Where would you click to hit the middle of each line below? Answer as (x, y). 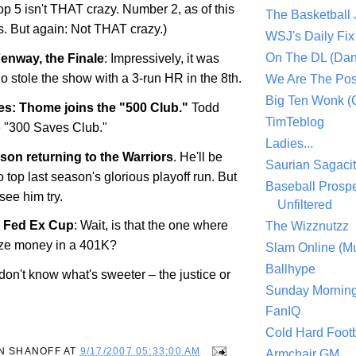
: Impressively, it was (162, 59)
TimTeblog (295, 122)
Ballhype (290, 269)
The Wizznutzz (307, 226)
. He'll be (198, 157)
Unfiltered (305, 204)
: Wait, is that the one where (151, 226)
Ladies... (289, 144)
